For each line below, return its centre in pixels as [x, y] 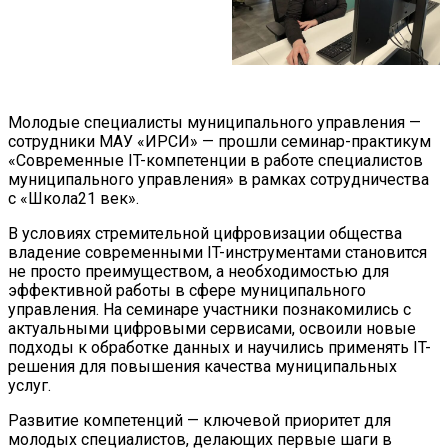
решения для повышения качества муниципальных [202, 367]
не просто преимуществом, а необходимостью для [198, 272]
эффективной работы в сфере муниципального [187, 291]
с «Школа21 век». [73, 199]
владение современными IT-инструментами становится [217, 253]
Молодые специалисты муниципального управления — [214, 123]
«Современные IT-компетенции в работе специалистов [215, 161]
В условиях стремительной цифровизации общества [205, 234]
